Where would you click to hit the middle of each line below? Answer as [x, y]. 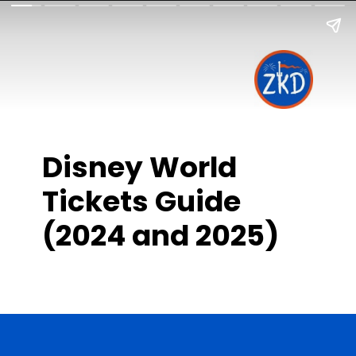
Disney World [140, 168]
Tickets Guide [142, 202]
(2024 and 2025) [161, 236]
